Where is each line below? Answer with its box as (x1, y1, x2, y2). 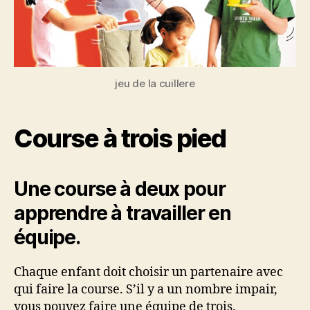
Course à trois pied (14, 123, 226, 154)
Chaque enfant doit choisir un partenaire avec (14, 264, 283, 281)
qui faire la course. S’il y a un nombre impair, (14, 282, 277, 298)
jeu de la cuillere (115, 77, 195, 91)
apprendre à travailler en (14, 201, 231, 226)
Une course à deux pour (14, 177, 226, 201)
